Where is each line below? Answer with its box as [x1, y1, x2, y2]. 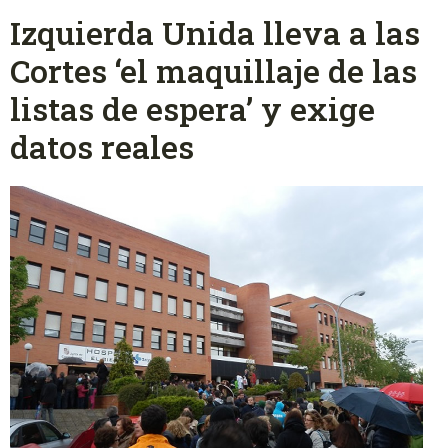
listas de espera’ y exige [10, 87, 375, 131]
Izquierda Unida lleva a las [10, 11, 420, 55]
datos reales [10, 125, 194, 169]
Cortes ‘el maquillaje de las [10, 49, 417, 93]
